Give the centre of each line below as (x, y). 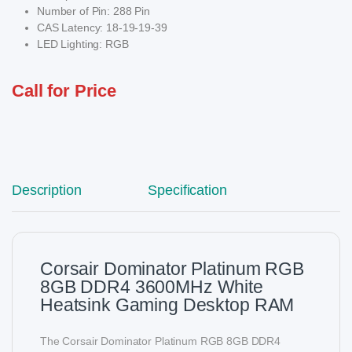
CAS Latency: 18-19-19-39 (102, 28)
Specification (187, 190)
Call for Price (64, 91)
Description (47, 190)
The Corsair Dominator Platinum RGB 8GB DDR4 (160, 341)
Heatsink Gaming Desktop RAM (167, 304)
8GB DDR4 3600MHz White (152, 286)
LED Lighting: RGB (83, 44)
